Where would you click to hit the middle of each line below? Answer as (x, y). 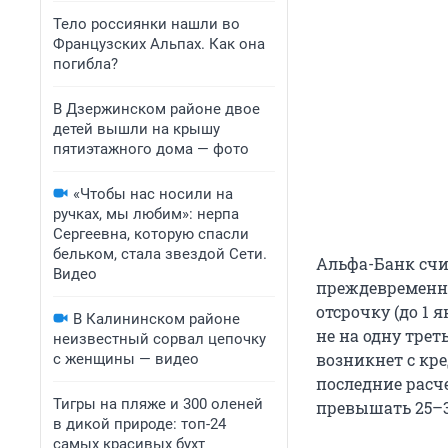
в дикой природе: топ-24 (139, 424)
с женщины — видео (126, 359)
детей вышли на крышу (136, 129)
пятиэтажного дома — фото (151, 149)
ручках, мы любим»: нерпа (146, 214)
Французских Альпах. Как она (159, 44)
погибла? (85, 64)
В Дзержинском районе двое (156, 109)
